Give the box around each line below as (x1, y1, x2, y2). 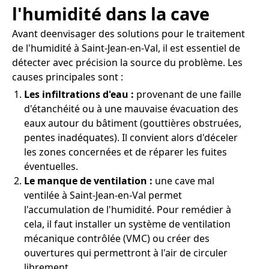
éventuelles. (24, 160, 78, 174)
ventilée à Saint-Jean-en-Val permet (24, 189, 182, 202)
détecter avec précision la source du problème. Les (12, 56, 243, 70)
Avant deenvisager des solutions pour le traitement (12, 27, 245, 41)
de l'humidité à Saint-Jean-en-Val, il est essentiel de (12, 41, 240, 55)
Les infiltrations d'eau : (24, 88, 134, 101)
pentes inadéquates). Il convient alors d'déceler (24, 131, 238, 145)
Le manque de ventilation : (24, 174, 153, 188)
